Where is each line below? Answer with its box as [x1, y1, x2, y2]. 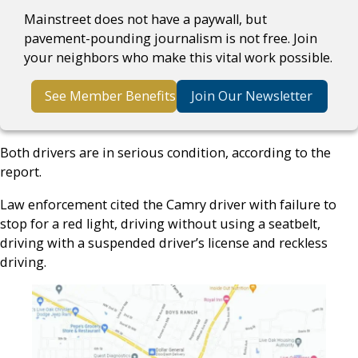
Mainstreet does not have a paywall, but [24, 10, 268, 28]
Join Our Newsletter [191, 87, 312, 105]
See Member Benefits [44, 87, 176, 105]
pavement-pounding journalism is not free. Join [24, 29, 318, 47]
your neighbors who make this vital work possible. [24, 48, 333, 66]
